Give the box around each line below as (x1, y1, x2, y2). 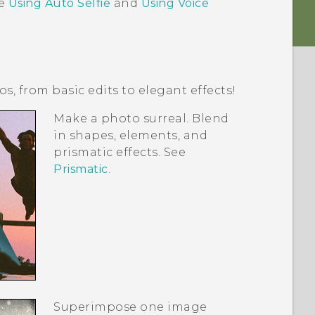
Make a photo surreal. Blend (53, 112, 229, 126)
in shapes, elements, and (53, 129, 208, 143)
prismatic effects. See (53, 146, 186, 160)
